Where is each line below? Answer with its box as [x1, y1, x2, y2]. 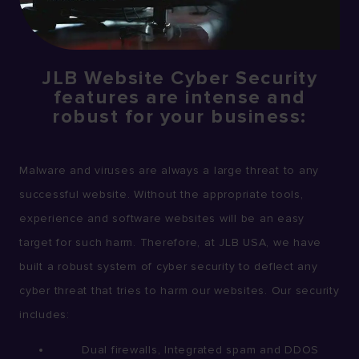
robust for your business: [52, 104, 307, 128]
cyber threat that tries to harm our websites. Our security [19, 283, 340, 297]
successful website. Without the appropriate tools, [19, 187, 304, 201]
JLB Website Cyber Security [42, 66, 317, 90]
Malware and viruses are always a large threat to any [19, 163, 319, 177]
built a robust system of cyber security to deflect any [19, 259, 318, 273]
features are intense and [53, 85, 306, 109]
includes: [19, 307, 70, 321]
